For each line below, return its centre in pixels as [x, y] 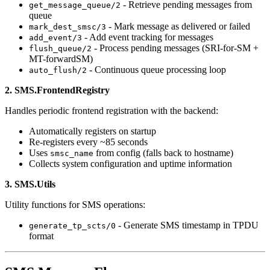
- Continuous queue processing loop [156, 70]
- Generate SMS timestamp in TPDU [187, 225]
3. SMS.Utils [30, 184]
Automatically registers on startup [93, 131]
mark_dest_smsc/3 [67, 27]
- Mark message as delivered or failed [178, 27]
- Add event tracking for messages [148, 37]
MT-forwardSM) [61, 59]
